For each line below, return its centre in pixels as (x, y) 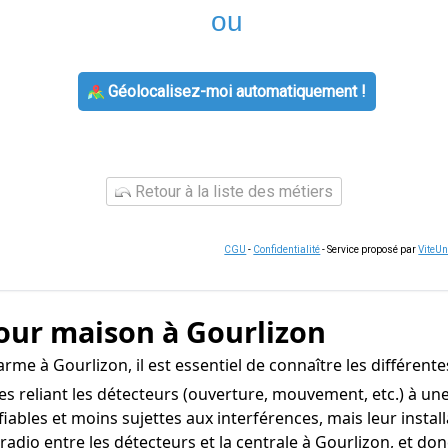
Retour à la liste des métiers (232, 191)
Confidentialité (287, 249)
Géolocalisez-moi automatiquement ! (234, 91)
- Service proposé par (369, 249)
